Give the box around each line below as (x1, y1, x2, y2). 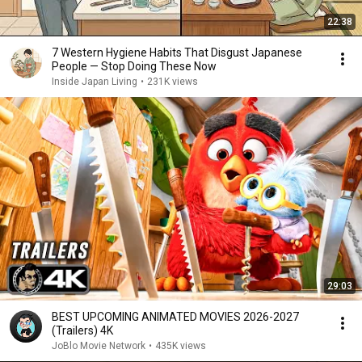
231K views (147, 76, 198, 88)
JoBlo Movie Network (52, 340, 145, 352)
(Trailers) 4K (52, 324, 113, 338)
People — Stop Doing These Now (52, 60, 217, 74)
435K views (155, 340, 206, 352)
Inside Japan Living (52, 76, 137, 88)
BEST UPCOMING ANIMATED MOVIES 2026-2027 (52, 310, 299, 324)
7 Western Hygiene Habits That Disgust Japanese (52, 46, 302, 60)
